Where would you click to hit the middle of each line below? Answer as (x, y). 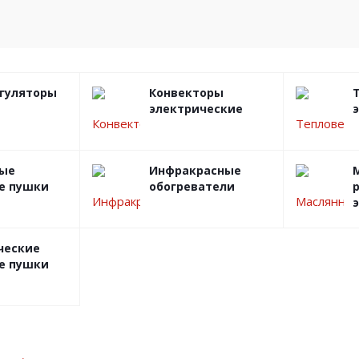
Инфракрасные (195, 170)
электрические (196, 109)
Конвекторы (186, 93)
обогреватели (192, 186)
